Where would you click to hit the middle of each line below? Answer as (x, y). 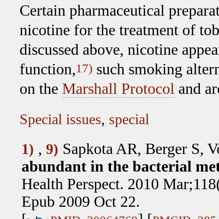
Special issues (60, 119)
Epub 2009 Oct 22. (80, 201)
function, (48, 69)
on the (41, 88)
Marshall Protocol (118, 88)
